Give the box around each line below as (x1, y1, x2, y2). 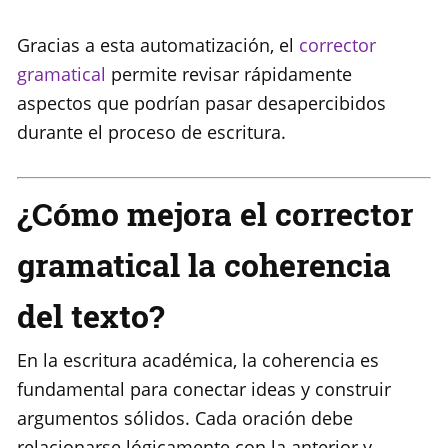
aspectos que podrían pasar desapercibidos (17, 91, 386, 116)
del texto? (17, 294, 164, 338)
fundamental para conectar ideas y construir (17, 377, 391, 402)
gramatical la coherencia (17, 243, 391, 287)
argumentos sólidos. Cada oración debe (17, 406, 353, 431)
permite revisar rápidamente (106, 62, 352, 87)
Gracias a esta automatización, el (17, 33, 299, 58)
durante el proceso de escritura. (17, 120, 286, 145)
